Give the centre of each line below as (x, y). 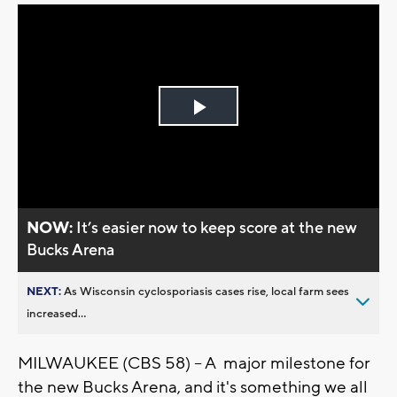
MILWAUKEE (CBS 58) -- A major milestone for (194, 363)
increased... (56, 313)
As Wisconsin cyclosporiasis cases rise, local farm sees (206, 291)
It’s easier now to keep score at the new (217, 228)
